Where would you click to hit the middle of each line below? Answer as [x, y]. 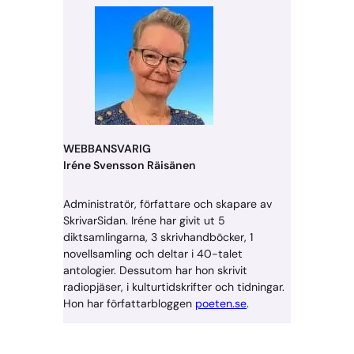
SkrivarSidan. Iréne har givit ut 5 [144, 221]
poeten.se [221, 304]
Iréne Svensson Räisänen [130, 165]
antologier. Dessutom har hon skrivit [155, 271]
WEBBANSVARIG [107, 149]
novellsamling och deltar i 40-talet [153, 254]
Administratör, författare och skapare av [168, 204]
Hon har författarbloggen [129, 304]
